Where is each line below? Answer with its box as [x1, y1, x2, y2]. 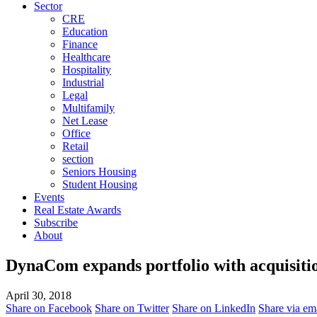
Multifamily [62, 102, 115, 114]
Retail [62, 140, 88, 152]
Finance [62, 38, 98, 50]
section [62, 153, 93, 165]
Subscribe [34, 217, 78, 229]
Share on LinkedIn [172, 301, 255, 314]
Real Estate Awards [34, 204, 121, 216]
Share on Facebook [6, 301, 92, 314]
